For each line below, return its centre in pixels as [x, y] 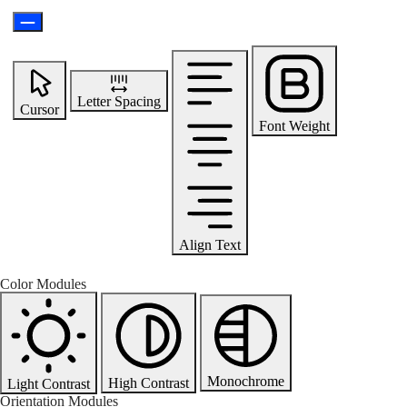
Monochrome [246, 381]
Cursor [40, 110]
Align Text [210, 244]
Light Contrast [49, 383]
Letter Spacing [119, 101]
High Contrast [149, 382]
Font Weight [294, 125]
